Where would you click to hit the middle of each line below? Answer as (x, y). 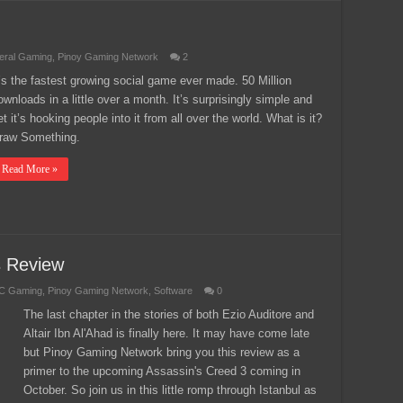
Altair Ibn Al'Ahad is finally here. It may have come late (166, 333)
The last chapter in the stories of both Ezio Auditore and (169, 314)
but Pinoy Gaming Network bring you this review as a (161, 352)
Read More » (30, 169)
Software (173, 291)
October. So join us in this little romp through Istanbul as (170, 390)
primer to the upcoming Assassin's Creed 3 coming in (162, 371)
